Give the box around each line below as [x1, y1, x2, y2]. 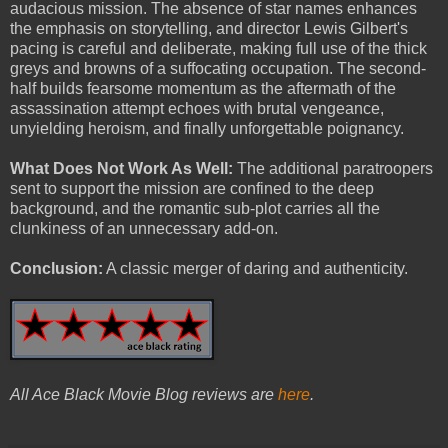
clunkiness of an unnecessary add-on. [10, 219, 278, 237]
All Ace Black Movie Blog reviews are [10, 385, 278, 403]
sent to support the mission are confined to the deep [10, 179, 374, 197]
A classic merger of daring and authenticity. [103, 259, 408, 277]
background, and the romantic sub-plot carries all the [10, 199, 380, 217]
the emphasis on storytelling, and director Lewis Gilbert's [10, 19, 408, 37]
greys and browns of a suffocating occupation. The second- [10, 59, 426, 77]
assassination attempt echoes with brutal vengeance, [10, 99, 384, 117]
